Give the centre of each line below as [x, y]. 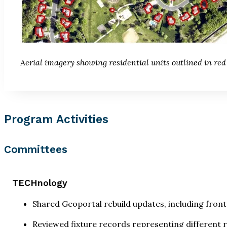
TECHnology [40, 183]
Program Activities [56, 119]
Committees [36, 150]
